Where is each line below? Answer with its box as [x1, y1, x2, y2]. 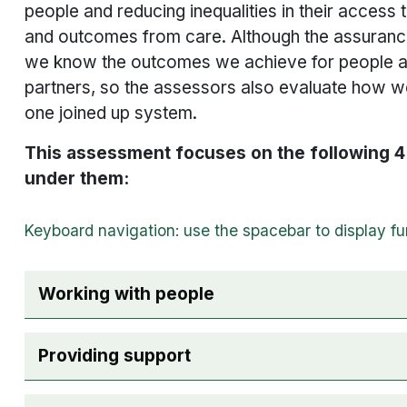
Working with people [38, 283, 214, 305]
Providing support [38, 345, 191, 367]
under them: [25, 168, 129, 190]
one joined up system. [25, 103, 202, 124]
